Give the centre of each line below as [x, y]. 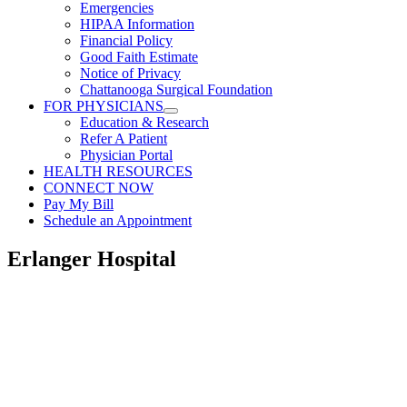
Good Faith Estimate [139, 57]
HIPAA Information [137, 24]
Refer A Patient [124, 139]
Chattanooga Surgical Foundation [176, 89]
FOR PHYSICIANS [104, 106]
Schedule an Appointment [118, 220]
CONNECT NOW [99, 188]
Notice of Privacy [130, 73]
